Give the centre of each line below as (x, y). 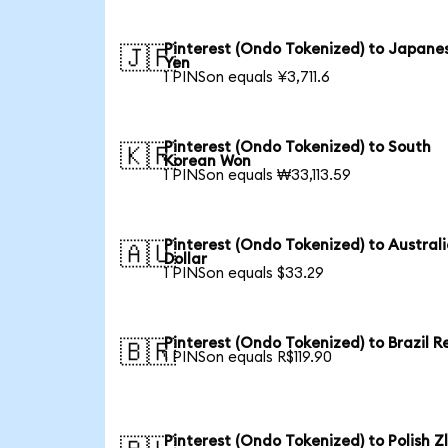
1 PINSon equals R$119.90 (248, 358)
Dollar (186, 260)
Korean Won (208, 162)
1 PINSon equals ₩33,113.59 (258, 176)
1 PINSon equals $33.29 (244, 274)
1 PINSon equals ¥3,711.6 (247, 78)
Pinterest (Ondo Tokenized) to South (298, 148)
